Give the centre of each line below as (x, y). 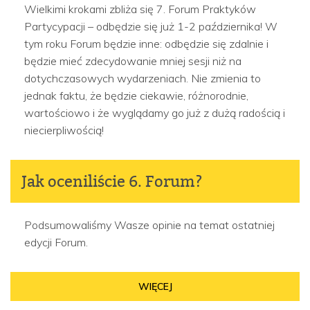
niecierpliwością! (64, 130)
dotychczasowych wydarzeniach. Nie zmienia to (143, 78)
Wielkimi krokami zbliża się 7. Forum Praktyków (140, 9)
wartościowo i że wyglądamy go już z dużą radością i (155, 113)
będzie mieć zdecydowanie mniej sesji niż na (133, 61)
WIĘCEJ (155, 286)
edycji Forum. (57, 242)
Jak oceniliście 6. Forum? (112, 181)
